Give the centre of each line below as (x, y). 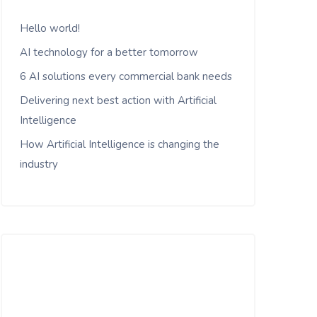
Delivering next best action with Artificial (118, 100)
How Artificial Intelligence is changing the (120, 144)
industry (39, 164)
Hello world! (50, 28)
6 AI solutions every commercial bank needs (126, 76)
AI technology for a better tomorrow (109, 52)
